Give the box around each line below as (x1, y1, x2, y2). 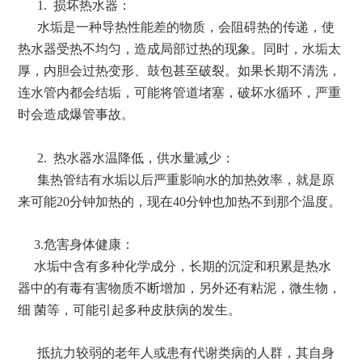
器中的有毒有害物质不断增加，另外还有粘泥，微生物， (18, 281, 342, 296)
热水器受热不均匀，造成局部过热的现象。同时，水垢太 (18, 42, 342, 57)
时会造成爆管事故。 (18, 107, 135, 122)
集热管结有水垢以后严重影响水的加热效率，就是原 (18, 173, 335, 187)
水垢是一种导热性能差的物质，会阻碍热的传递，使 (18, 20, 335, 35)
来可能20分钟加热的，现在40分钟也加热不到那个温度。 (18, 195, 342, 209)
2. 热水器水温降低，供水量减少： (18, 151, 235, 166)
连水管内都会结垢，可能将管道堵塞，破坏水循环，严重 (18, 86, 342, 100)
